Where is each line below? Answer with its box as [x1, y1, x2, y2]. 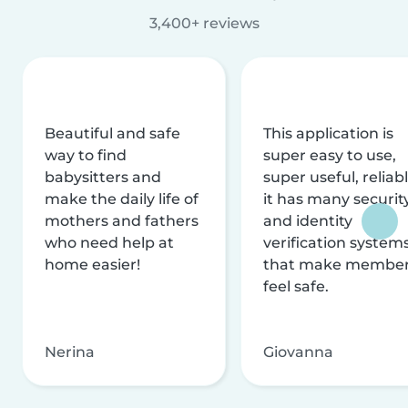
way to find [45, 146, 127, 164]
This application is [263, 124, 393, 142]
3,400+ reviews [148, 14, 260, 32]
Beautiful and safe [45, 124, 180, 142]
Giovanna [263, 342, 333, 361]
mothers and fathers [45, 211, 199, 229]
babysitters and [45, 168, 161, 186]
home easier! [45, 255, 140, 273]
